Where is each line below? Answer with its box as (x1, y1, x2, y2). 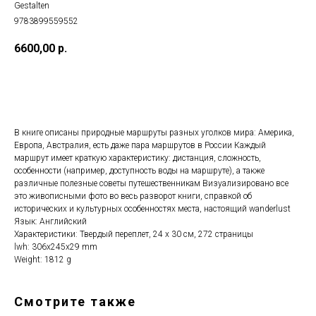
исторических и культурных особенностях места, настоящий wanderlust (14, 204, 291, 214)
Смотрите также (14, 294, 136, 310)
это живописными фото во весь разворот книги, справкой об (14, 191, 252, 202)
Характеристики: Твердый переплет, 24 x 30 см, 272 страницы (14, 229, 253, 240)
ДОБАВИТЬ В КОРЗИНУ (83, 82, 195, 94)
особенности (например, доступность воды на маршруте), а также (14, 166, 265, 176)
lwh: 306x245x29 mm (14, 242, 97, 253)
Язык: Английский (14, 217, 87, 227)
